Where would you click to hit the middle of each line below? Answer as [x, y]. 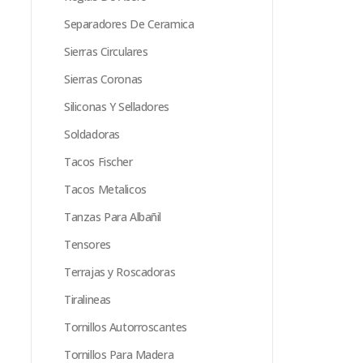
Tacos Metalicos [105, 189]
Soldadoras [92, 134]
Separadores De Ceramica [129, 24]
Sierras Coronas [103, 79]
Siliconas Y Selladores [117, 107]
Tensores [88, 244]
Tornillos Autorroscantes [126, 327]
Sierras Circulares [106, 51]
